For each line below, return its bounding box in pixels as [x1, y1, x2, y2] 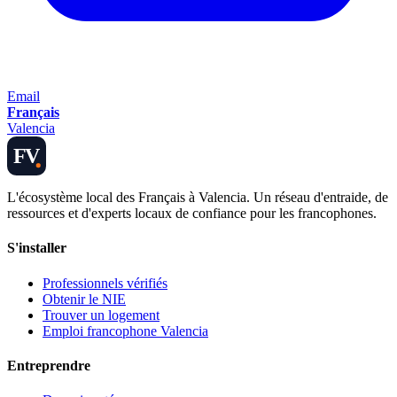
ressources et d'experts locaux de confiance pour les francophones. [7, 206, 377, 222]
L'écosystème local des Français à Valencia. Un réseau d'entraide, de [7, 190, 388, 206]
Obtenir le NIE [43, 291, 126, 307]
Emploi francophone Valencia [43, 323, 208, 339]
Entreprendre [7, 357, 90, 373]
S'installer [7, 240, 66, 256]
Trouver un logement [43, 307, 160, 323]
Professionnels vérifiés [43, 275, 167, 291]
